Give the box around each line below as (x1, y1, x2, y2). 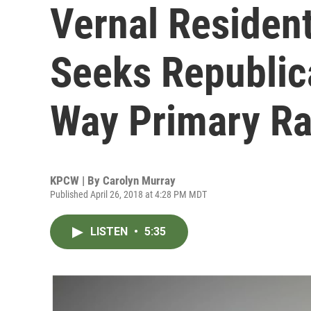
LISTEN (90, 225, 131, 238)
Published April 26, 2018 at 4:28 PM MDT (50, 189, 207, 200)
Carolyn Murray (103, 174, 176, 187)
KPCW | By (50, 174, 103, 187)
